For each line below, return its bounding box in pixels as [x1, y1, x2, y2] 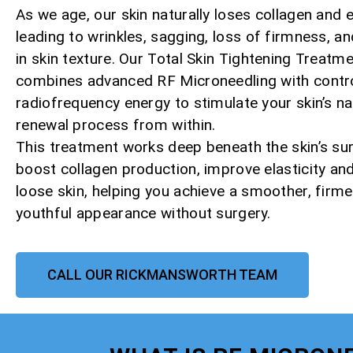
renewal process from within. [16, 115, 216, 134]
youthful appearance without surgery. [16, 203, 271, 222]
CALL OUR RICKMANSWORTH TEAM [47, 266, 277, 283]
